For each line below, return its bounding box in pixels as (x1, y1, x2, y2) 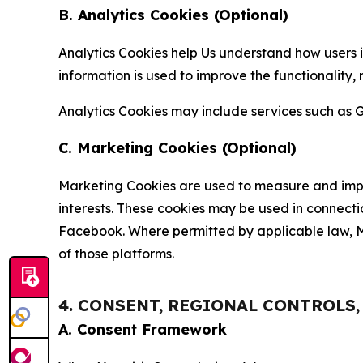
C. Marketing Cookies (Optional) (58, 139, 297, 158)
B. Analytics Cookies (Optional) (58, 6, 288, 25)
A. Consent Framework (58, 320, 227, 340)
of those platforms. (58, 246, 174, 263)
